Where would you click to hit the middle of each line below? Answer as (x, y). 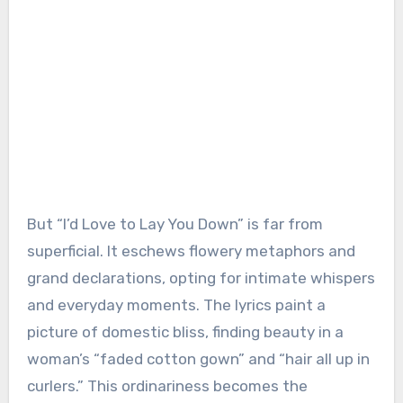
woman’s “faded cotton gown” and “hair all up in (198, 358)
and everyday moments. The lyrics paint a (176, 304)
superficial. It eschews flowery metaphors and (191, 251)
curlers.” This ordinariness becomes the (167, 385)
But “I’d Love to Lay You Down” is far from (175, 224)
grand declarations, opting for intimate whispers (201, 278)
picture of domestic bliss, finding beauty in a (185, 331)
